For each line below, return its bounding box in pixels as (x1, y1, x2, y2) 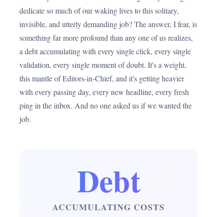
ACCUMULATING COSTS (52, 201, 165, 213)
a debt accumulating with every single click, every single (19, 46, 191, 56)
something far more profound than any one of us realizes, (19, 32, 193, 43)
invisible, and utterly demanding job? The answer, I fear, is (19, 19, 197, 29)
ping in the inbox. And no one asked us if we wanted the (19, 100, 192, 110)
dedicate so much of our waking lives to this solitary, (19, 5, 179, 15)
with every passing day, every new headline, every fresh (19, 87, 189, 97)
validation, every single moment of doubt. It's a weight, (19, 60, 186, 70)
